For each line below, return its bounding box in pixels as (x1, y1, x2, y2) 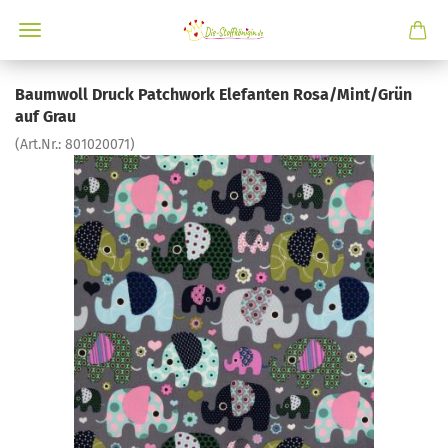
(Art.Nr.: (15, 136, 65, 153)
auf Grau (15, 107, 76, 126)
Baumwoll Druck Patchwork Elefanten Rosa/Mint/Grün (15, 85, 412, 104)
